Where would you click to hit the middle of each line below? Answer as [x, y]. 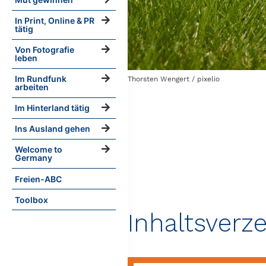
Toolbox [31, 200]
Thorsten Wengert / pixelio [174, 79]
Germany [34, 158]
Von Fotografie [45, 50]
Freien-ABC [38, 179]
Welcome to [39, 150]
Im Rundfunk [41, 79]
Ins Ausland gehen [53, 129]
